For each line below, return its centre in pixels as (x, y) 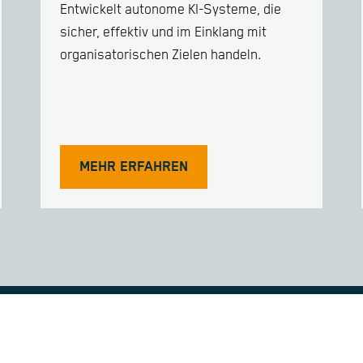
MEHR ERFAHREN (134, 167)
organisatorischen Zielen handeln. (160, 55)
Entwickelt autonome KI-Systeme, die (171, 10)
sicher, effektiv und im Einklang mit (163, 32)
